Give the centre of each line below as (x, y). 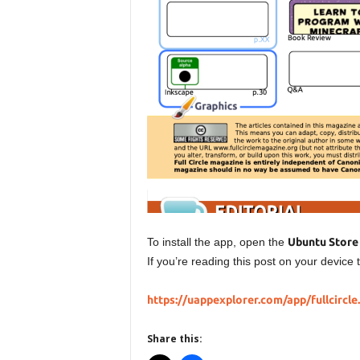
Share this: (174, 339)
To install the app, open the (217, 242)
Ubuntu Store (323, 242)
